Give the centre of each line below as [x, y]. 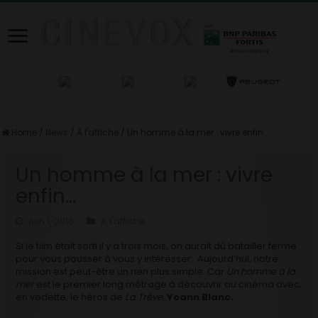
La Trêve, [146, 297]
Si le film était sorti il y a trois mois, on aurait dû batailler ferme [157, 246]
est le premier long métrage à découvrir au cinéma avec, [168, 284]
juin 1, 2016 [52, 221]
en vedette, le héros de [71, 297]
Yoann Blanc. [201, 297]
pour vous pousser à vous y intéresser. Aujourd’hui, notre [147, 258]
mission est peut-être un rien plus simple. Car [121, 271]
